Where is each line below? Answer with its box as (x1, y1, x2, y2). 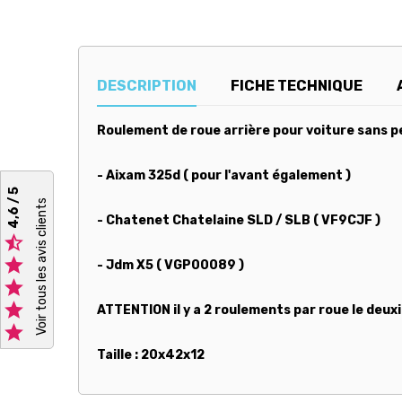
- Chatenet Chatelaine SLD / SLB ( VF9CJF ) (97, 212, 380, 228)
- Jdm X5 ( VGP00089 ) (97, 257, 244, 273)
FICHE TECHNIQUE (231, 76, 363, 94)
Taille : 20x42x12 (97, 346, 205, 363)
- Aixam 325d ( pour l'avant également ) (97, 167, 351, 183)
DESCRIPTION (97, 76, 197, 94)
